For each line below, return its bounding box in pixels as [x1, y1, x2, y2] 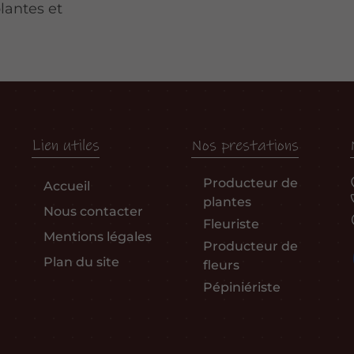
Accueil [43, 178, 91, 194]
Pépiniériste [202, 279, 281, 295]
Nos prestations [190, 135, 299, 156]
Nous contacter [43, 203, 144, 219]
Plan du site [43, 254, 120, 269]
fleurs [202, 257, 239, 273]
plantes [202, 194, 251, 209]
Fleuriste [202, 216, 259, 232]
